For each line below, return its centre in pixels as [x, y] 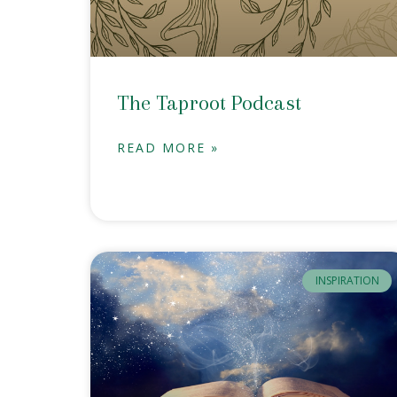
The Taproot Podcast [209, 102]
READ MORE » [168, 147]
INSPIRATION [347, 281]
